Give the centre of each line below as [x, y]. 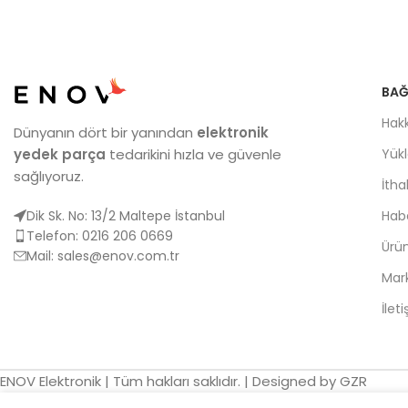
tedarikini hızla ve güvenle [194, 155]
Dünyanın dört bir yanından [105, 133]
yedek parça [60, 155]
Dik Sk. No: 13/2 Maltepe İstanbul [126, 216]
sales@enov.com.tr [118, 256]
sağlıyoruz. [49, 177]
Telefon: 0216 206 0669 [100, 236]
